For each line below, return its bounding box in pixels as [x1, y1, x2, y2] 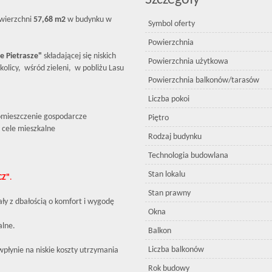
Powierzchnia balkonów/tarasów [148, 76, 259, 85]
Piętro [148, 114, 169, 123]
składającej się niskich [42, 52, 116, 61]
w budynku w [66, 15, 112, 24]
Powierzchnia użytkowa [148, 57, 228, 66]
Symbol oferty [148, 19, 195, 29]
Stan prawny [148, 189, 191, 198]
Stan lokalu [148, 170, 185, 179]
